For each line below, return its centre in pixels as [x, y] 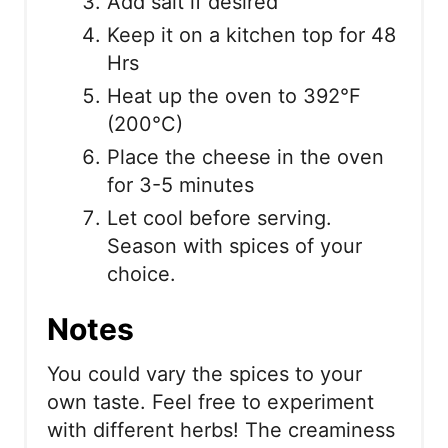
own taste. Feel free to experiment [210, 402]
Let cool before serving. [219, 218]
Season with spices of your [234, 246]
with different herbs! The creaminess [221, 430]
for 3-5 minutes [180, 185]
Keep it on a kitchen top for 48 [251, 35]
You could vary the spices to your [204, 374]
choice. [141, 274]
